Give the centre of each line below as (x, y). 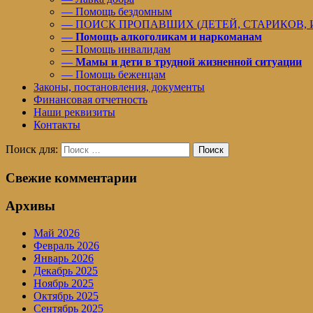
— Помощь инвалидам (116, 49)
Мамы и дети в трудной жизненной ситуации (189, 61)
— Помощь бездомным (117, 11)
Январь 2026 (64, 259)
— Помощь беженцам (114, 74)
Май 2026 (57, 233)
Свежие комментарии (71, 177)
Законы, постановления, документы (119, 87)
